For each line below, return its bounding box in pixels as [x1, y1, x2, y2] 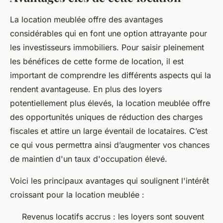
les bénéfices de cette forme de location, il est [10, 56, 184, 67]
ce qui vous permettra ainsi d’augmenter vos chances [10, 140, 210, 150]
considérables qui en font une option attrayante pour [10, 28, 207, 39]
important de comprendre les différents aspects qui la [10, 70, 211, 81]
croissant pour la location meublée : [10, 190, 144, 200]
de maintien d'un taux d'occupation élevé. [10, 154, 167, 164]
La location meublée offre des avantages [10, 14, 163, 25]
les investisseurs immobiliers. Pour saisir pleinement [10, 42, 204, 53]
